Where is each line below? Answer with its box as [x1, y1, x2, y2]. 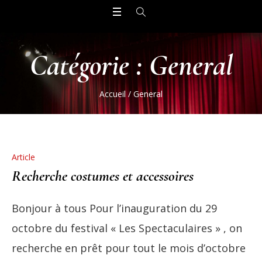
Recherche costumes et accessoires [12, 167, 194, 185]
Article [12, 151, 35, 163]
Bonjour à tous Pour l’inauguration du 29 [12, 201, 217, 216]
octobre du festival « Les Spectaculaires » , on [12, 221, 242, 236]
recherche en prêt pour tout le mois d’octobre [12, 241, 246, 256]
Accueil [99, 88, 126, 100]
